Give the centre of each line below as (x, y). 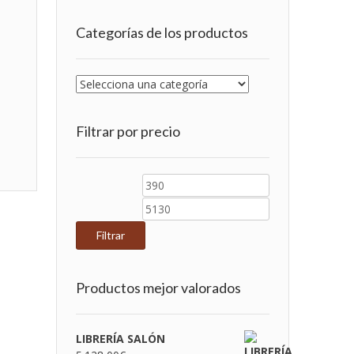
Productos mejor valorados (158, 288)
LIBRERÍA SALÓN (120, 339)
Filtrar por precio (128, 131)
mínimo (158, 207)
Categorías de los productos (162, 32)
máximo (286, 207)
